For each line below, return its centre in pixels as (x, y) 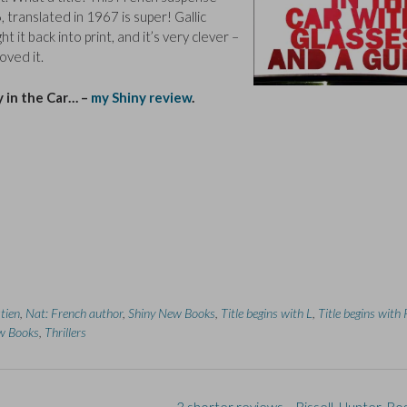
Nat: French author (74, 313)
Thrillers (65, 333)
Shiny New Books (172, 313)
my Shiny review (141, 97)
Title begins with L (267, 313)
